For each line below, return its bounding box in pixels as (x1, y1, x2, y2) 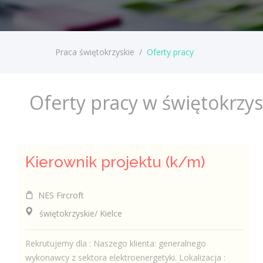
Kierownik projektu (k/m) (25, 153, 205, 171)
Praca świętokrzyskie (55, 46, 137, 58)
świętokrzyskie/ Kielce (25, 207, 123, 219)
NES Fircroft (33, 189, 85, 201)
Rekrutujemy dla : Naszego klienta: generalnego (25, 238, 207, 249)
